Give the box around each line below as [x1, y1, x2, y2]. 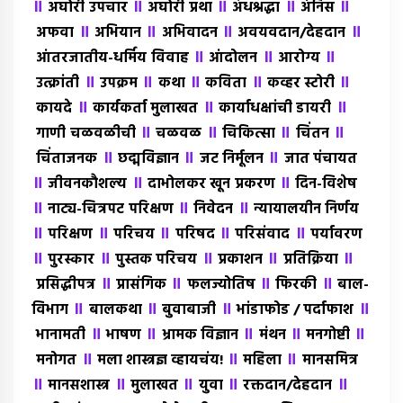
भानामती [36, 324, 86, 348]
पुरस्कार [48, 248, 95, 273]
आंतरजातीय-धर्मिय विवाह [36, 47, 189, 71]
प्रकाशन [217, 248, 263, 273]
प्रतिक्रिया [282, 248, 338, 273]
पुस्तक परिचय [114, 248, 198, 273]
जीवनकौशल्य [48, 173, 128, 197]
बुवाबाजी [162, 299, 217, 323]
